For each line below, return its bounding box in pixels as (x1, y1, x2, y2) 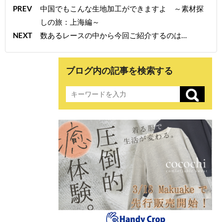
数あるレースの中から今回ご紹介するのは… (40, 30, 187, 40)
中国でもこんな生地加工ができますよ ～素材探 (40, 3, 204, 13)
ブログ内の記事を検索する (66, 65, 173, 76)
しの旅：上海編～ (40, 17, 100, 26)
